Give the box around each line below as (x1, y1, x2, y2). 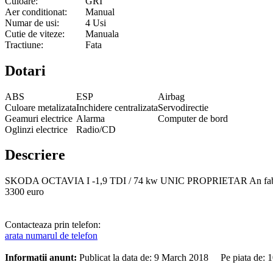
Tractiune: (5, 39, 43, 50)
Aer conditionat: (5, 6, 67, 17)
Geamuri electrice (5, 113, 73, 124)
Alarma (76, 113, 105, 124)
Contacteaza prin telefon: (5, 219, 101, 230)
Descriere (5, 147, 65, 163)
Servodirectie (158, 102, 208, 113)
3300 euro (5, 186, 44, 197)
